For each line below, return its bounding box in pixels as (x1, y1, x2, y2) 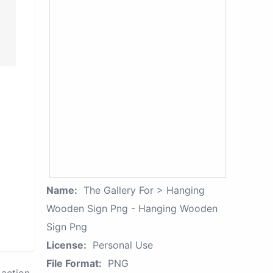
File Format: (46, 257, 102, 269)
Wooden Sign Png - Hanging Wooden (46, 202, 218, 214)
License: (46, 239, 87, 251)
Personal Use (93, 239, 153, 251)
